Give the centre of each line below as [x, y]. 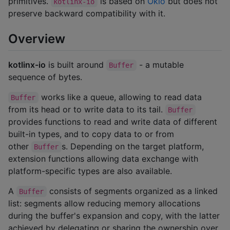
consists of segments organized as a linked [133, 191]
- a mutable [161, 64]
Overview [37, 39]
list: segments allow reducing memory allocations [104, 203]
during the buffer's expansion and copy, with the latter [114, 215]
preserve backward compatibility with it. [87, 14]
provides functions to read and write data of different [113, 121]
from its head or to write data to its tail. [87, 109]
